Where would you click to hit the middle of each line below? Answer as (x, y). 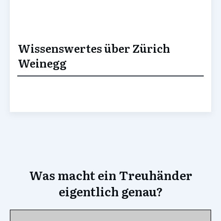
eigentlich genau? (110, 191)
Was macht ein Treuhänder (110, 175)
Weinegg (42, 63)
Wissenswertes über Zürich (94, 48)
